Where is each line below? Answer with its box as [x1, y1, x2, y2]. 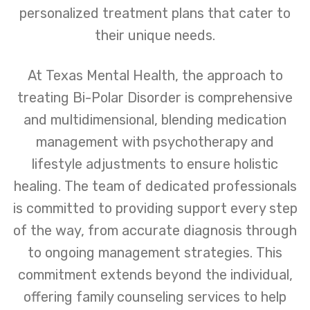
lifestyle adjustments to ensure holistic [32, 155, 278, 172]
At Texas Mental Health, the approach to [27, 66, 283, 84]
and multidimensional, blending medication [24, 111, 286, 128]
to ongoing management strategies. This [28, 244, 282, 261]
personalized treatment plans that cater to [19, 4, 291, 21]
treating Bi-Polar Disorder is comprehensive [17, 89, 293, 106]
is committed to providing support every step [12, 199, 298, 217]
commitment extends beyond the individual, [17, 266, 293, 283]
